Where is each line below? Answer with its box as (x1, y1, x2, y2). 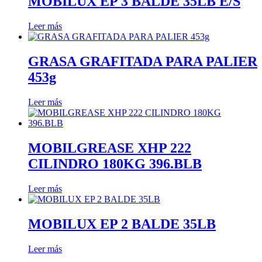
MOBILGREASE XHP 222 (28, 140, 191, 156)
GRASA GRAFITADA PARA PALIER (28, 54, 257, 70)
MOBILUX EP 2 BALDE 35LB (28, 216, 216, 232)
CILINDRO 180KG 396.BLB (28, 156, 202, 171)
